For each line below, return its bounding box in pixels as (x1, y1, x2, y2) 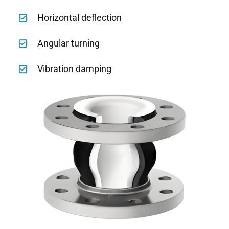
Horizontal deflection (37, 12, 122, 23)
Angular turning (37, 37, 100, 49)
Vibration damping (37, 63, 112, 74)
